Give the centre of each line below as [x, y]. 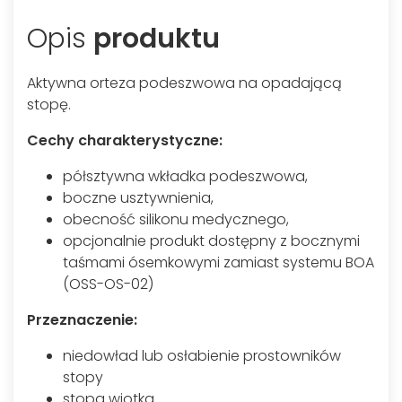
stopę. [49, 105]
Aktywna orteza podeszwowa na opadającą [184, 83]
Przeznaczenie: [82, 320]
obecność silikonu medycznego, [176, 219]
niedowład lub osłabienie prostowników [202, 356]
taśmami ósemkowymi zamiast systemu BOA [218, 262]
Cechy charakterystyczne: [125, 140]
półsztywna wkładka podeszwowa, [185, 176]
